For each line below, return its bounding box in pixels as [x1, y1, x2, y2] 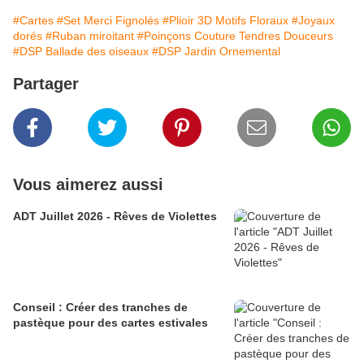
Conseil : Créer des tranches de [13, 301, 188, 314]
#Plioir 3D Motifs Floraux [162, 14, 288, 28]
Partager [13, 75, 79, 93]
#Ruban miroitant [45, 29, 134, 43]
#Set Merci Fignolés [57, 14, 159, 28]
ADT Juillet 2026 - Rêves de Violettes [13, 210, 217, 223]
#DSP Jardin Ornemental [152, 45, 280, 58]
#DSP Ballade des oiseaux [13, 45, 149, 58]
